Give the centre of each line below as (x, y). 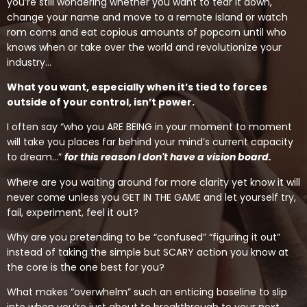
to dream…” (36, 157)
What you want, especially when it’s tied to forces (137, 87)
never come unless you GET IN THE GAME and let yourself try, (151, 197)
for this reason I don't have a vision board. (168, 157)
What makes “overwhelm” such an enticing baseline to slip (147, 292)
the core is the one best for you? (86, 268)
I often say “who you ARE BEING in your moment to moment (149, 127)
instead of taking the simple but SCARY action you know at (148, 253)
